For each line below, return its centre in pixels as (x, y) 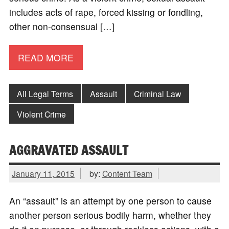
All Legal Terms (45, 93)
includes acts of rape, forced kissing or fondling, (106, 12)
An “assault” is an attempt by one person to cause (110, 200)
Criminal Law (157, 93)
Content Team (127, 174)
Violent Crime (42, 114)
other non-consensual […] (62, 27)
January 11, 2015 (43, 174)
